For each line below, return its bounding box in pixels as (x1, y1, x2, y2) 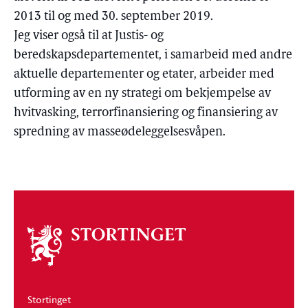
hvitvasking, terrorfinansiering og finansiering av (14, 107, 278, 120)
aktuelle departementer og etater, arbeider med (14, 68, 274, 81)
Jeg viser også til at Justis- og (14, 30, 164, 43)
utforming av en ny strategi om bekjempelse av (14, 87, 271, 100)
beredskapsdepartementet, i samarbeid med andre (14, 49, 292, 62)
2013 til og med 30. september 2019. (14, 10, 213, 23)
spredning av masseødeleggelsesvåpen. (14, 126, 225, 139)
